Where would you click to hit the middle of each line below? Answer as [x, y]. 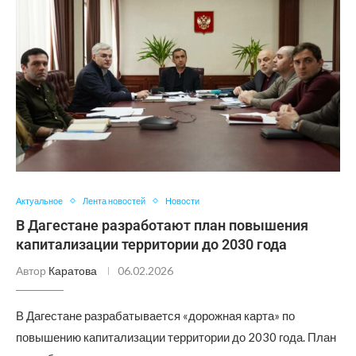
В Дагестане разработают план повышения [162, 225]
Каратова [73, 271]
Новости [182, 201]
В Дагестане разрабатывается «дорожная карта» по [155, 315]
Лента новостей [114, 201]
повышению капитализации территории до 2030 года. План [176, 337]
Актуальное [39, 201]
